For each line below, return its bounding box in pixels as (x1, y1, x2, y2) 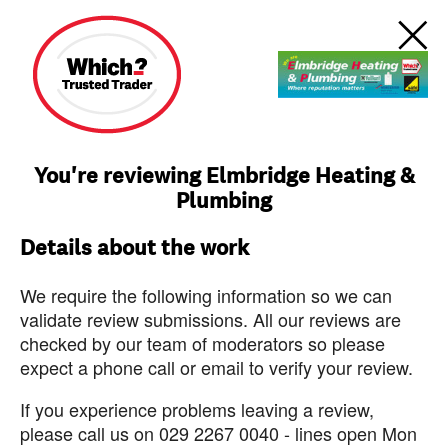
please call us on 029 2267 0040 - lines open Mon (20, 420, 417, 446)
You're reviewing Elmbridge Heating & (33, 162, 415, 190)
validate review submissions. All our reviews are (20, 306, 401, 332)
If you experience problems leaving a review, (20, 396, 374, 422)
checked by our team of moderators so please (20, 330, 385, 356)
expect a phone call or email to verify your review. (20, 354, 413, 380)
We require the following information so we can (20, 282, 392, 308)
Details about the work (20, 234, 249, 262)
